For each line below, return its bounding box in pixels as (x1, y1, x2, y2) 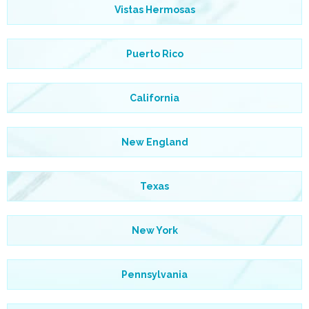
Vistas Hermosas (114, 3, 195, 15)
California (130, 92, 179, 103)
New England (121, 136, 188, 148)
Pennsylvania (121, 268, 188, 280)
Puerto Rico (126, 48, 183, 59)
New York (131, 224, 178, 236)
